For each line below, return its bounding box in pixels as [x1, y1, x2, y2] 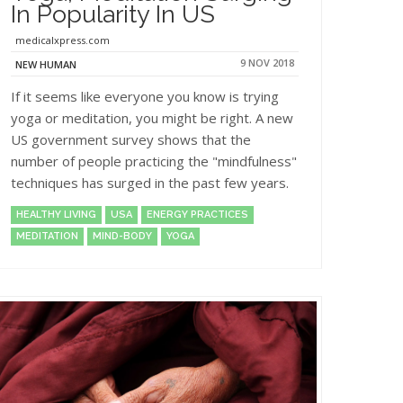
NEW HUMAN [15, 57, 76, 71]
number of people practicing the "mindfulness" [11, 151, 297, 170]
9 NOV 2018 [240, 56, 294, 69]
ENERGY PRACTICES [147, 208, 248, 220]
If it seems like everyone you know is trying [11, 86, 279, 105]
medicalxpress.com [15, 33, 110, 47]
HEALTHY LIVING [16, 208, 96, 220]
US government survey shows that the [11, 130, 251, 148]
